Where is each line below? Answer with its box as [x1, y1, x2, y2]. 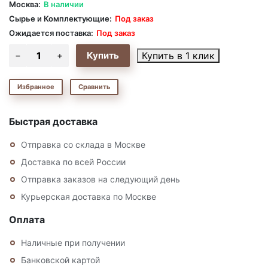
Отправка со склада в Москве [21, 139, 145, 150]
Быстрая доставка [9, 115, 98, 127]
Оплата [9, 213, 45, 226]
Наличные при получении [21, 237, 125, 248]
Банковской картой [21, 254, 100, 265]
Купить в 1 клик [142, 49, 215, 62]
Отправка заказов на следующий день [21, 173, 180, 184]
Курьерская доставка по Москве [21, 191, 156, 202]
